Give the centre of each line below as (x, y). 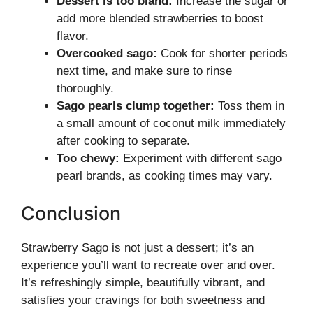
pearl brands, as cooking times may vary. (165, 176)
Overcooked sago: (107, 53)
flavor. (73, 36)
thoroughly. (85, 88)
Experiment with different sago (201, 158)
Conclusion (71, 213)
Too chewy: (88, 158)
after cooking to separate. (123, 141)
